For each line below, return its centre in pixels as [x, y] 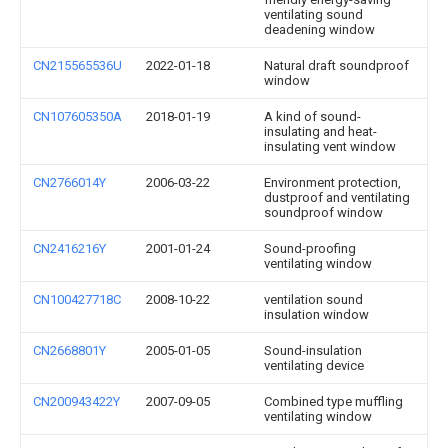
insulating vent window [330, 146]
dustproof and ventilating [337, 197]
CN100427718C [77, 299]
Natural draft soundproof [336, 65]
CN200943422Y [76, 401]
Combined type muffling [333, 401]
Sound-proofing [310, 248]
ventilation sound [313, 299]
